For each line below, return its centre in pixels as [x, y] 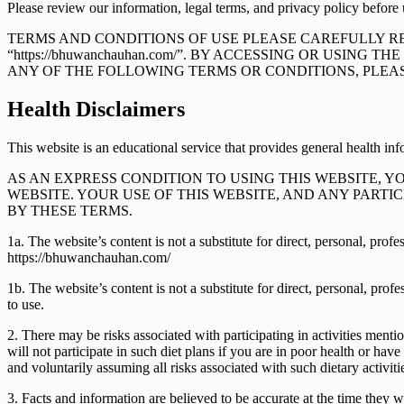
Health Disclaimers [96, 109]
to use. [26, 304]
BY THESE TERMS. [70, 210]
